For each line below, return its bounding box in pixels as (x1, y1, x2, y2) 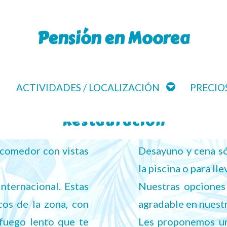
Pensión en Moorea (37, 26, 190, 51)
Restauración (61, 111, 166, 132)
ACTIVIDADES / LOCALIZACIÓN (16, 82, 160, 93)
